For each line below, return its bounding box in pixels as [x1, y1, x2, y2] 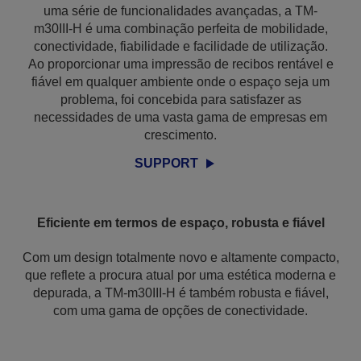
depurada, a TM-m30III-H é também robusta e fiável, [32, 286, 329, 300]
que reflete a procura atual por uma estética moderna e [25, 268, 336, 282]
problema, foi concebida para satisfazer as [60, 93, 301, 106]
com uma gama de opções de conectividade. [53, 304, 308, 317]
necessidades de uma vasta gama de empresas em [34, 110, 327, 124]
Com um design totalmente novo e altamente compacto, [22, 251, 339, 264]
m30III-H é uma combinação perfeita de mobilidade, [33, 22, 328, 35]
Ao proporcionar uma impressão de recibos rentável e [27, 57, 334, 71]
